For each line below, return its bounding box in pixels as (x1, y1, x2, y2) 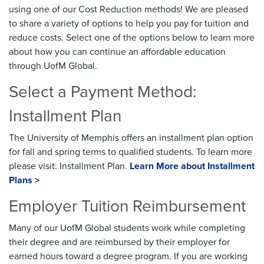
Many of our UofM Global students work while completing (9, 222, 245, 234)
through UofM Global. (9, 60, 97, 72)
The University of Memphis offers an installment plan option (9, 131, 253, 144)
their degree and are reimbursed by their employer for (9, 236, 230, 248)
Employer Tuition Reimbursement (9, 196, 246, 216)
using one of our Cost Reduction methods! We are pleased (9, 3, 248, 15)
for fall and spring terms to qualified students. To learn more (9, 146, 252, 158)
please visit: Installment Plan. (9, 160, 130, 172)
